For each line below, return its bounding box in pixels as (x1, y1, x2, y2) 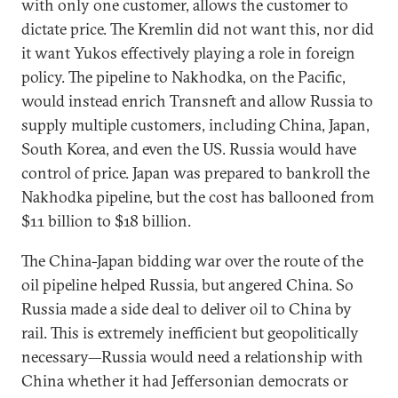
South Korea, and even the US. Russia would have (21, 138, 356, 159)
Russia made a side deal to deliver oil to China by (21, 298, 352, 319)
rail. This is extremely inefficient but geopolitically (21, 322, 359, 343)
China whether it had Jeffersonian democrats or (21, 370, 348, 391)
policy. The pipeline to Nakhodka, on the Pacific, (21, 66, 346, 87)
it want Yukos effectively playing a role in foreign (21, 42, 355, 63)
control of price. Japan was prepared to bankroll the (21, 162, 370, 183)
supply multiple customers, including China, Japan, (21, 114, 370, 135)
